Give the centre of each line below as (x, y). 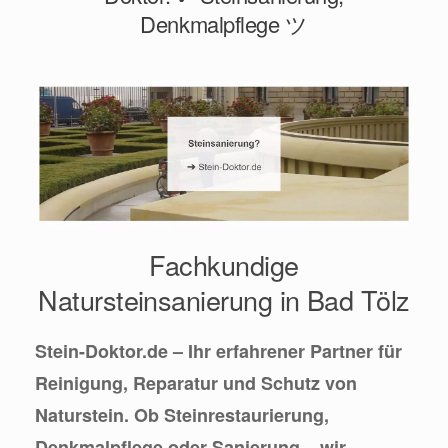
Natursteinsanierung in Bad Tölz (224, 300)
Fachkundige (224, 265)
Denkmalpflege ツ (224, 23)
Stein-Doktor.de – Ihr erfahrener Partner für (218, 351)
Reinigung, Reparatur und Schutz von (196, 383)
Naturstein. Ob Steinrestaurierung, (182, 415)
